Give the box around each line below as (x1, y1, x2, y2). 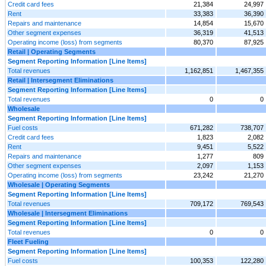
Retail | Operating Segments (8, 47, 96, 55)
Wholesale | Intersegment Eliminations (8, 209, 128, 217)
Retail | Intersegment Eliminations (8, 76, 113, 84)
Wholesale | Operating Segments (8, 180, 110, 188)
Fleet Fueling (8, 237, 49, 245)
